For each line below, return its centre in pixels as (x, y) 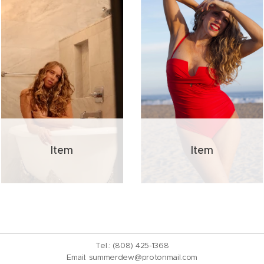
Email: (77, 257)
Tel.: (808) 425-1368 (132, 245)
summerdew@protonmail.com (143, 257)
